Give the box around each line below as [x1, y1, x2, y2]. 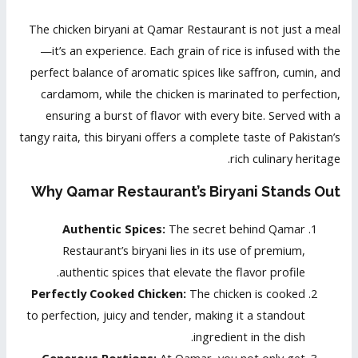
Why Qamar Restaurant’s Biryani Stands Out [30, 183, 340, 201]
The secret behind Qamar [165, 221, 305, 237]
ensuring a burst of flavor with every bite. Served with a [45, 106, 340, 123]
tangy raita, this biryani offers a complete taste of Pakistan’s [18, 128, 340, 145]
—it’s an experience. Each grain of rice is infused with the [39, 42, 340, 58]
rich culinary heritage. [229, 149, 340, 166]
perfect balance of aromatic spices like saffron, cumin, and [30, 63, 340, 80]
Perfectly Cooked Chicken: [30, 285, 186, 302]
